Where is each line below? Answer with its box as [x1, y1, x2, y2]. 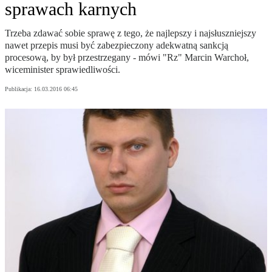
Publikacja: [5, 86, 34, 93]
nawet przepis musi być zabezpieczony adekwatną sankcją [5, 40, 228, 51]
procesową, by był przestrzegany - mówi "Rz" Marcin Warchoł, [5, 52, 249, 63]
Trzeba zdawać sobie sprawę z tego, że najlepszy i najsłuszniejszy [5, 28, 256, 39]
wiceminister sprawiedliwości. [5, 64, 120, 75]
